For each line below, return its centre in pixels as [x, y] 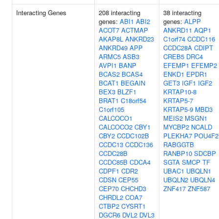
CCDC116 [201, 39]
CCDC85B [113, 162]
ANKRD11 [178, 30]
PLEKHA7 [178, 136]
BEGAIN [133, 83]
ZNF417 [175, 188]
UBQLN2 [176, 180]
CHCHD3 [133, 188]
